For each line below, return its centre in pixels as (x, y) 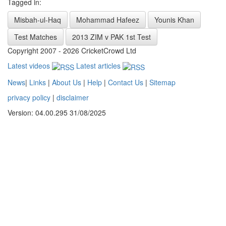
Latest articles (99, 66)
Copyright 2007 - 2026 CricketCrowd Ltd (72, 51)
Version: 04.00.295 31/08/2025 (57, 112)
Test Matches (36, 37)
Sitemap (162, 82)
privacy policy (29, 97)
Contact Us (126, 82)
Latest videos (30, 66)
